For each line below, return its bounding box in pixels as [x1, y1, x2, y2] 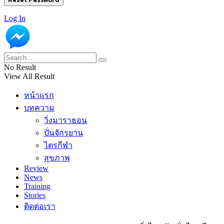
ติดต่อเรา [24, 202, 55, 211]
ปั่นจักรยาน [44, 128, 83, 137]
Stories [24, 191, 45, 200]
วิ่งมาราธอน [44, 116, 87, 125]
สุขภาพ [44, 153, 70, 162]
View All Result [4, 72, 54, 81]
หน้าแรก [24, 91, 54, 100]
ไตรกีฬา [44, 141, 72, 150]
